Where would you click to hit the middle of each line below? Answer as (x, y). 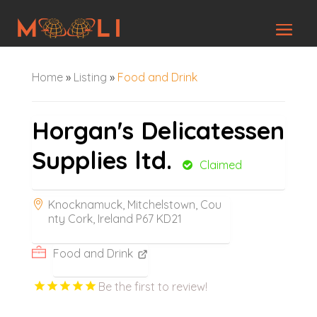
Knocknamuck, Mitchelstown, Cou (134, 204)
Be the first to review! (152, 286)
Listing (90, 77)
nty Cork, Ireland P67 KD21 (115, 218)
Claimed (220, 165)
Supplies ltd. (102, 160)
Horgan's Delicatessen (158, 130)
